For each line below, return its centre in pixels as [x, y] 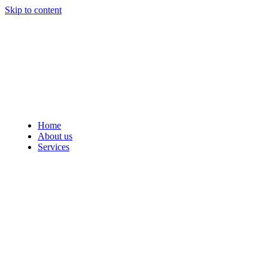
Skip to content [33, 10]
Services [54, 66]
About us [55, 55]
